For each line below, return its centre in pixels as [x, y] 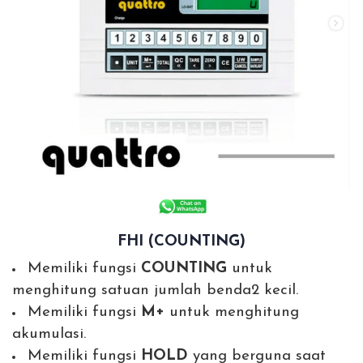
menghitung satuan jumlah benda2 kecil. [155, 291]
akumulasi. [49, 335]
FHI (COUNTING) [181, 242]
